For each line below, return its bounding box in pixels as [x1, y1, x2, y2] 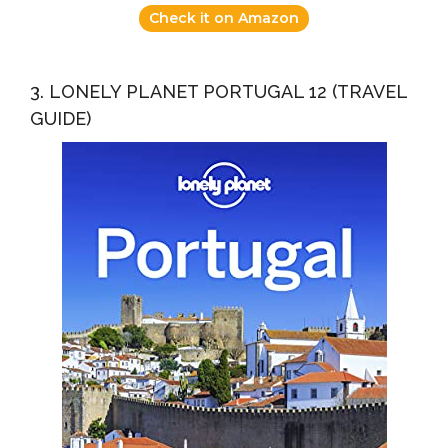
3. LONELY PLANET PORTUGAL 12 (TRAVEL [30, 80, 407, 102]
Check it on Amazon [149, 8, 299, 27]
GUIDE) [30, 107, 91, 129]
